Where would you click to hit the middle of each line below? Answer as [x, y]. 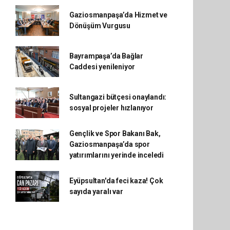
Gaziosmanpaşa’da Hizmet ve [118, 15]
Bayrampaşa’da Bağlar [106, 56]
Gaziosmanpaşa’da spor [109, 144]
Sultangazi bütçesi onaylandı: [118, 97]
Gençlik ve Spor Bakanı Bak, [115, 133]
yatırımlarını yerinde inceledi [117, 155]
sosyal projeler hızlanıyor [111, 108]
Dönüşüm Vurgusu [100, 26]
